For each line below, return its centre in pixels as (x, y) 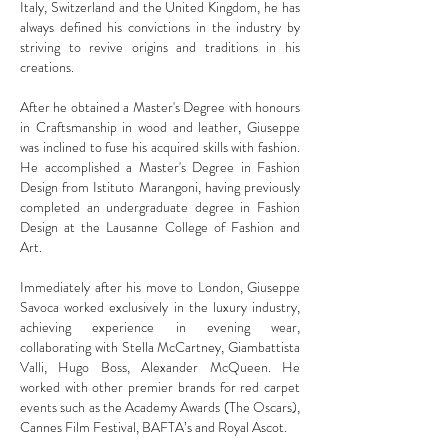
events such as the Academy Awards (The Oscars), (160, 406)
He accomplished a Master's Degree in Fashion (160, 166)
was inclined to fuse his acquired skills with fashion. (160, 146)
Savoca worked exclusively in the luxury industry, (160, 306)
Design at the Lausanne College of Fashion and (160, 226)
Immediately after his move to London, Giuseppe (160, 286)
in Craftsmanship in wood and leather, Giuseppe (160, 126)
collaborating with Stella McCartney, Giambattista (160, 346)
